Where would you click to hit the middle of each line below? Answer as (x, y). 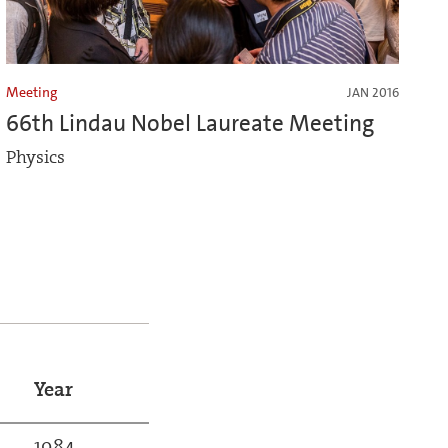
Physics (35, 158)
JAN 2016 (372, 93)
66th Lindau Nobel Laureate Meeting (190, 123)
